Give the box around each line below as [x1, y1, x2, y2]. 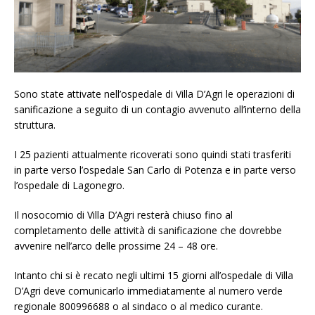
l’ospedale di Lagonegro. [14, 178, 124, 192]
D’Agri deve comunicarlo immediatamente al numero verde [14, 283, 283, 297]
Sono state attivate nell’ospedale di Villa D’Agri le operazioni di [14, 86, 295, 101]
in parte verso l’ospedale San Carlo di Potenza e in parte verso [14, 162, 296, 176]
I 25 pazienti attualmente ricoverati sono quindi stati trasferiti [14, 147, 291, 161]
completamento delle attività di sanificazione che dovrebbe [14, 223, 282, 237]
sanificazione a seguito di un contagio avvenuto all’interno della [14, 102, 301, 116]
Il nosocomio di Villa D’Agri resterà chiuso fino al [14, 207, 233, 221]
